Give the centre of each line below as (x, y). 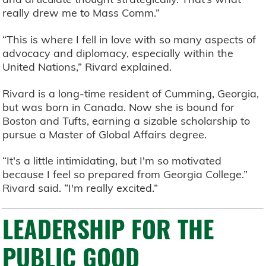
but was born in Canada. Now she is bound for (119, 107)
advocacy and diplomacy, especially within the (118, 53)
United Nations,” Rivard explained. (87, 67)
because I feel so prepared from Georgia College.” (125, 175)
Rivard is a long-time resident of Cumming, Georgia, (131, 93)
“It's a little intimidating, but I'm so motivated (112, 161)
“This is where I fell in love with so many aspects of (129, 39)
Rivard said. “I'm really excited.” (80, 188)
